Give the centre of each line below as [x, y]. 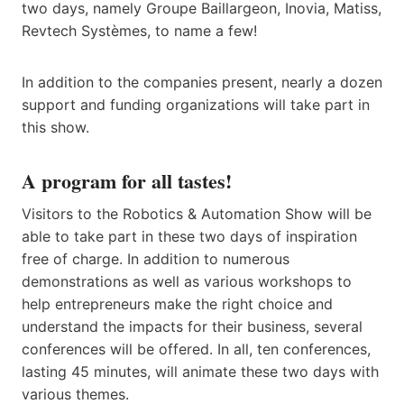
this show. [55, 127]
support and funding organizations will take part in [196, 104]
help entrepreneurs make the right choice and [177, 303]
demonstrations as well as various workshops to [187, 281]
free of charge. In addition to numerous [156, 258]
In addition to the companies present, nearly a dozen [202, 82]
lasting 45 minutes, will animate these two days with [200, 371]
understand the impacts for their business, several [192, 326]
